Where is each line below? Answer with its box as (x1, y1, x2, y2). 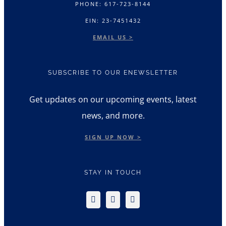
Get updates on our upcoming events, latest (29, 94, 197, 105)
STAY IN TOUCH (84, 169, 142, 177)
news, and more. (81, 110, 145, 122)
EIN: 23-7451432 (85, 17, 141, 25)
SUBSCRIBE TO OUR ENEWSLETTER (48, 69, 178, 77)
